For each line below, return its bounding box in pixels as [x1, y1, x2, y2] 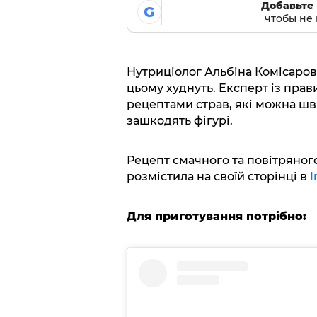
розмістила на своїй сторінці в [126, 169, 310, 183]
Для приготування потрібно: [126, 209, 306, 223]
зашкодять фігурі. [126, 113, 233, 127]
